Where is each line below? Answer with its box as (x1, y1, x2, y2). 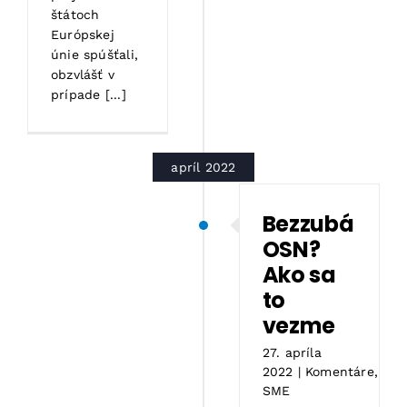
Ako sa (262, 259, 336, 290)
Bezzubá (262, 208, 354, 239)
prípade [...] (51, 86, 126, 102)
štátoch (51, 6, 100, 22)
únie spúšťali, (51, 46, 138, 62)
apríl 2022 (171, 159, 236, 174)
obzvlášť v (51, 66, 115, 82)
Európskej (51, 26, 114, 42)
